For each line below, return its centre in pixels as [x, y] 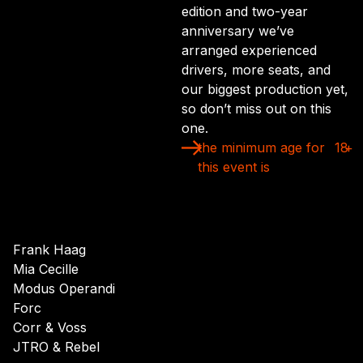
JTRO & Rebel [56, 347]
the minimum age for [262, 147]
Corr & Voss [50, 328]
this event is [234, 167]
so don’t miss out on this [256, 109]
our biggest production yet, [265, 89]
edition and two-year [245, 11]
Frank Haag [49, 250]
